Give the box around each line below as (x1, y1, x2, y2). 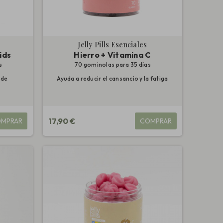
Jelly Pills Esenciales (78, 40, 147, 50)
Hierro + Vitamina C (74, 50, 151, 60)
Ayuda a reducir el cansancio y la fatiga (57, 75, 168, 83)
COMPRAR (139, 116, 172, 126)
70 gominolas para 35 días (74, 61, 151, 69)
